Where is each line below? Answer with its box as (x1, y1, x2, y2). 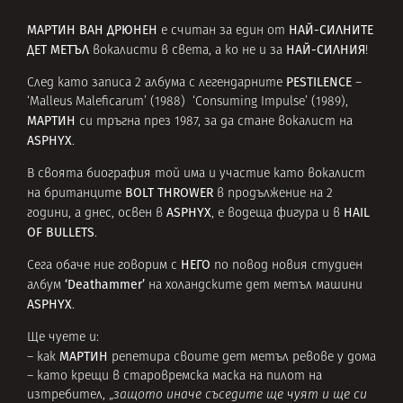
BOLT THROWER (125, 184, 217, 201)
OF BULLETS (27, 224, 94, 240)
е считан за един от (161, 24, 289, 38)
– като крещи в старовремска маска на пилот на (27, 369, 322, 383)
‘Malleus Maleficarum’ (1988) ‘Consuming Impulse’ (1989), (27, 95, 348, 110)
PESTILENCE (282, 75, 355, 91)
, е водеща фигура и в (211, 206, 344, 220)
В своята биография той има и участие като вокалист (27, 166, 365, 181)
